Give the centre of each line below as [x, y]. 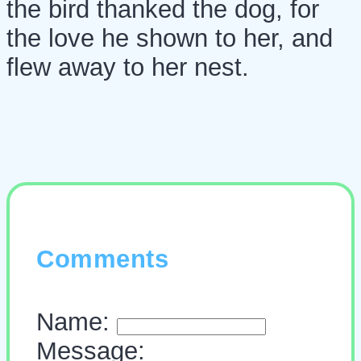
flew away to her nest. [128, 68]
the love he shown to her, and [170, 39]
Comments [102, 259]
